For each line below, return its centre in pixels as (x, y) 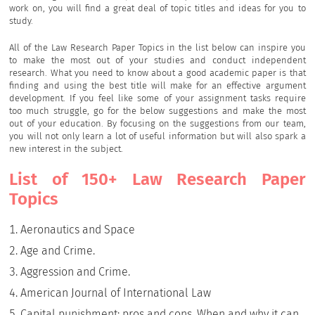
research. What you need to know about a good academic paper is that (157, 73)
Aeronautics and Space (78, 230)
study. (21, 21)
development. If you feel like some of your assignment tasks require (157, 98)
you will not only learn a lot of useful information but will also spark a (157, 136)
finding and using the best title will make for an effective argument (157, 85)
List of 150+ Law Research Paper (157, 179)
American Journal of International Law (116, 293)
